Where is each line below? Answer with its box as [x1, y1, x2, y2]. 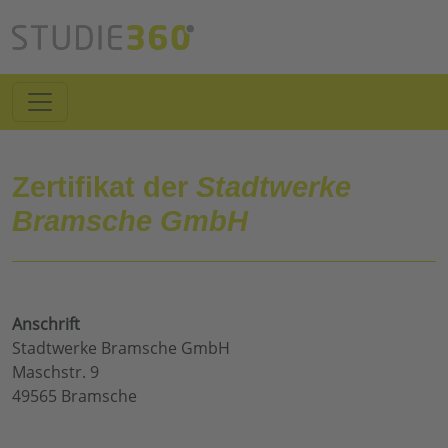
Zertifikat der [12, 171, 196, 204]
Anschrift [12, 313, 80, 336]
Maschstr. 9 [12, 361, 99, 384]
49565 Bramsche [12, 385, 137, 408]
